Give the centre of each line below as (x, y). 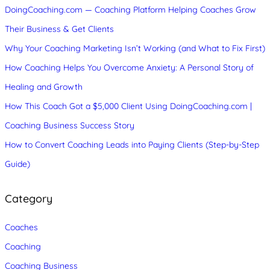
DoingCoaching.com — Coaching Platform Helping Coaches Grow (130, 10)
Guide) (17, 164)
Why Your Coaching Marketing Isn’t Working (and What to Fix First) (135, 49)
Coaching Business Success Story (70, 126)
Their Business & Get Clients (59, 29)
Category (29, 199)
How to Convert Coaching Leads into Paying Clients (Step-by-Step (132, 145)
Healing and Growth (44, 87)
